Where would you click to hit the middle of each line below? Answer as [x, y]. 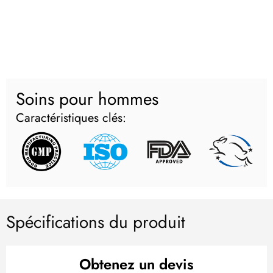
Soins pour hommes [87, 99]
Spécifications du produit [96, 222]
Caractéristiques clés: [71, 118]
